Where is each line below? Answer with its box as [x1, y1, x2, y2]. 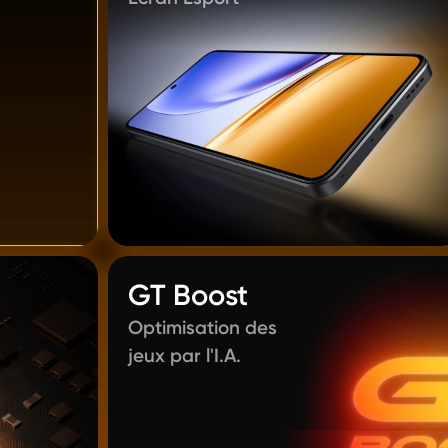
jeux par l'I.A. [128, 344, 241, 367]
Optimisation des [128, 316, 277, 339]
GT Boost [128, 278, 248, 312]
